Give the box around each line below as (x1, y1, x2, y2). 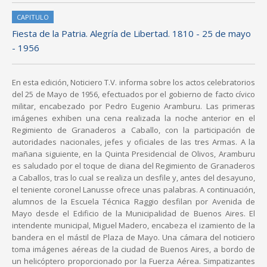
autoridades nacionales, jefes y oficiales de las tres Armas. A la (12, 136, 255, 148)
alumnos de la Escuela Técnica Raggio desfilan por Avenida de (12, 196, 255, 207)
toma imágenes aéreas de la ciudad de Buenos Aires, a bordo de (12, 244, 255, 255)
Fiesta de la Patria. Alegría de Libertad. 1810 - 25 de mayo (12, 27, 251, 40)
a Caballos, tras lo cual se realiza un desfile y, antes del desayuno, (12, 172, 255, 184)
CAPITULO (17, 13, 49, 22)
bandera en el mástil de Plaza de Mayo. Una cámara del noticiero (12, 232, 255, 243)
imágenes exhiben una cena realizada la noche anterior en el (12, 113, 255, 124)
